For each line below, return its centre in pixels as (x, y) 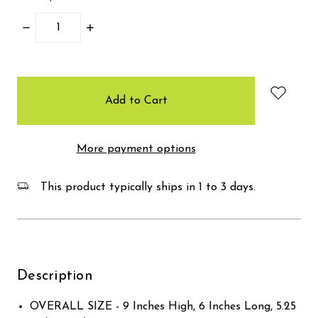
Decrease (44, 27)
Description (55, 276)
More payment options (136, 149)
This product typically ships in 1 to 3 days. (146, 187)
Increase (105, 27)
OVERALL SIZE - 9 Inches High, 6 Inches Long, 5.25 (163, 306)
